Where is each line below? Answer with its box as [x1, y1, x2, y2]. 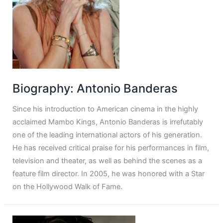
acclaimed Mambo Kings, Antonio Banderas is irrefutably [12, 117, 204, 127]
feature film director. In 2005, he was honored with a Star [12, 169, 205, 179]
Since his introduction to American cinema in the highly [12, 105, 199, 114]
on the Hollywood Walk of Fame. [12, 182, 123, 192]
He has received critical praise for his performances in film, [12, 143, 210, 153]
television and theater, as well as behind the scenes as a [12, 156, 203, 166]
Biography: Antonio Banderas [12, 81, 178, 96]
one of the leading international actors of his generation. [12, 130, 203, 140]
